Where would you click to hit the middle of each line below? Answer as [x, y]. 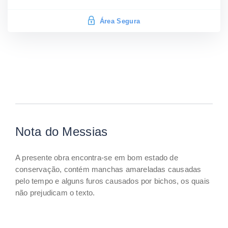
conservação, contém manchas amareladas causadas [108, 169]
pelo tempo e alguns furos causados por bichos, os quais [113, 181]
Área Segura [120, 21]
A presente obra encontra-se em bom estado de [97, 157]
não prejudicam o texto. [55, 192]
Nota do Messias [62, 131]
